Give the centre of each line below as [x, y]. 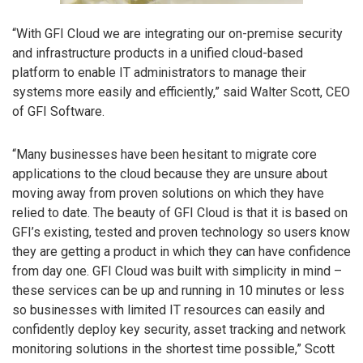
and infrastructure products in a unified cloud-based [158, 53]
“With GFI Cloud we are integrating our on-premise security [177, 33]
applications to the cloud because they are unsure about [170, 173]
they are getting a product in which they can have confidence [181, 251]
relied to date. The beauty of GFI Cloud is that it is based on [180, 212]
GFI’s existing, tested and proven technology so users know [181, 232]
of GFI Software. [58, 111]
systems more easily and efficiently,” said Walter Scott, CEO [181, 92]
